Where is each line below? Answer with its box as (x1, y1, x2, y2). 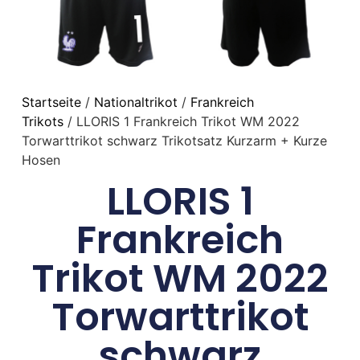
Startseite (21, 94, 81, 111)
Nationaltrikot (93, 94, 178, 111)
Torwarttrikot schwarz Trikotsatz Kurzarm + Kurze (21, 133, 327, 149)
